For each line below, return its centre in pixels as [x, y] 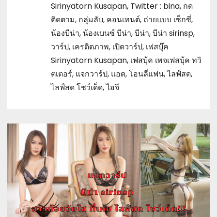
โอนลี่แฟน [146, 74]
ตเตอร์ [62, 74]
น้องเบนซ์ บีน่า [107, 33]
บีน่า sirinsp [173, 33]
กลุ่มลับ [91, 19]
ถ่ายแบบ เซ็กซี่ [167, 19]
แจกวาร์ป [92, 74]
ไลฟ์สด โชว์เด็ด [77, 87]
